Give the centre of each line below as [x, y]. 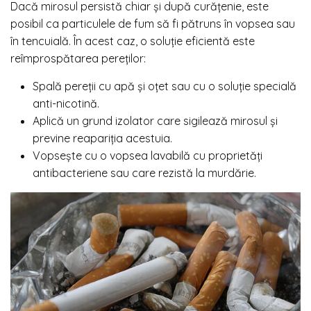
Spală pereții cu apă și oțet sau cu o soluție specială [165, 86]
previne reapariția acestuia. [102, 138]
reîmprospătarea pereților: [78, 58]
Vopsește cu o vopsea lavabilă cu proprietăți [148, 155]
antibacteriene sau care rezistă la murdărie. [144, 173]
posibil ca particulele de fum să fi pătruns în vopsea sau [153, 23]
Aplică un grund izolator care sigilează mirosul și [155, 120]
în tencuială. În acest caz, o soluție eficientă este [133, 41]
